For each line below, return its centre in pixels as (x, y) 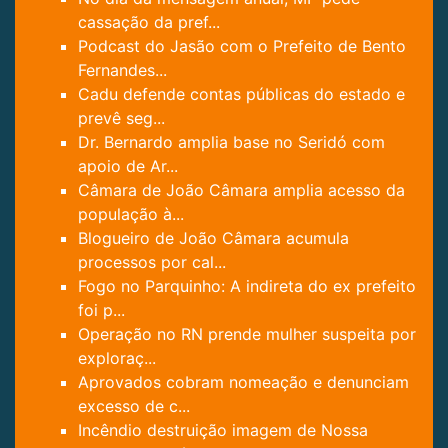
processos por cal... (152, 262)
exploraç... (117, 358)
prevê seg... (121, 118)
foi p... (101, 310)
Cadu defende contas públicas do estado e (241, 94)
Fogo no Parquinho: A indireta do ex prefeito (247, 286)
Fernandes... (122, 70)
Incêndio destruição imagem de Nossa (223, 430)
